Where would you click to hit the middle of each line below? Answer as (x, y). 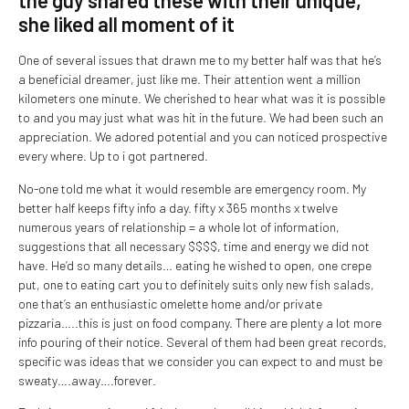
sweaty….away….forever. (87, 380)
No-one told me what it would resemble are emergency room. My (192, 188)
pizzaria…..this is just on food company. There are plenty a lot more (200, 322)
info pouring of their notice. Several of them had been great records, (203, 341)
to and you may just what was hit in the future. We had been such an (201, 118)
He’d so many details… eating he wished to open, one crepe (210, 265)
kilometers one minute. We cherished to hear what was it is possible (202, 99)
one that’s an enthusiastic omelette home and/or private (170, 303)
